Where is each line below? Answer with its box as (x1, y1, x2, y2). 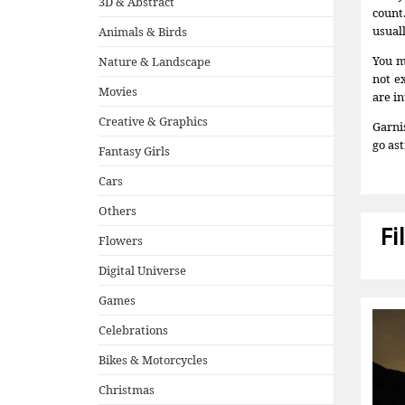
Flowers (99, 231, 143, 249)
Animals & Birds (99, 23, 187, 40)
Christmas (99, 381, 155, 398)
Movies (99, 82, 137, 99)
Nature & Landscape (99, 52, 211, 70)
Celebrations (99, 321, 168, 338)
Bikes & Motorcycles (99, 351, 208, 368)
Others (99, 202, 137, 219)
